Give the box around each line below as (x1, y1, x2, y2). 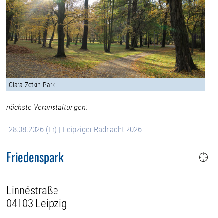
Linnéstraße (6, 183, 59, 197)
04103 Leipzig (6, 197, 67, 210)
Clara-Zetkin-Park (9, 80, 55, 89)
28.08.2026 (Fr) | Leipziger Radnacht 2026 (9, 124, 142, 134)
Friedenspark (6, 147, 64, 166)
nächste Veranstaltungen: (6, 102, 88, 112)
